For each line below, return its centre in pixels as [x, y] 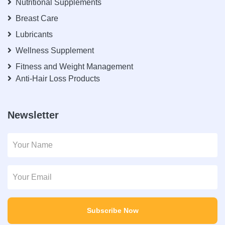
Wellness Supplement [55, 50]
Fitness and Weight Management [74, 67]
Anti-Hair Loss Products [58, 79]
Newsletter [33, 115]
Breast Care [37, 18]
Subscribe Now [113, 210]
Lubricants [34, 34]
